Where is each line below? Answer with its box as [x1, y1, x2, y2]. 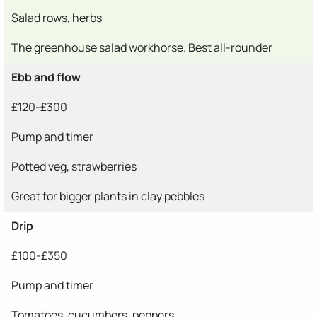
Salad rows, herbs [11, 10, 102, 26]
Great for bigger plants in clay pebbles [11, 188, 204, 204]
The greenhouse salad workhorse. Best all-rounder [11, 40, 272, 56]
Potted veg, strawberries [11, 158, 137, 175]
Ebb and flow [11, 69, 81, 86]
